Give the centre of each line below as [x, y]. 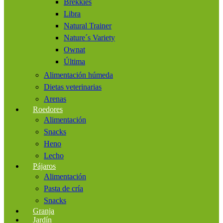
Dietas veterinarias [73, 87]
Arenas [55, 99]
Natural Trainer [88, 25]
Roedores [48, 109]
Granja [44, 211]
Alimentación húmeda [78, 75]
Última [74, 61]
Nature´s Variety [89, 37]
